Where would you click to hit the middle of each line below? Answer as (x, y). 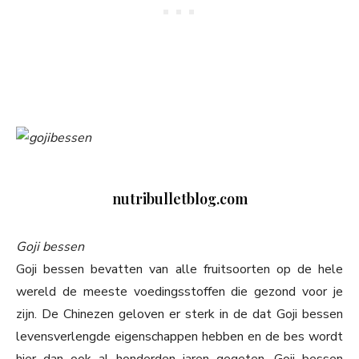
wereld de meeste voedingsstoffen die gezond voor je (179, 292)
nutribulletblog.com (179, 199)
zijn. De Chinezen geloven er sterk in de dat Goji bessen (179, 315)
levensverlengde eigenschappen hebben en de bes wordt (179, 337)
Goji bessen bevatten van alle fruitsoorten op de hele (179, 270)
